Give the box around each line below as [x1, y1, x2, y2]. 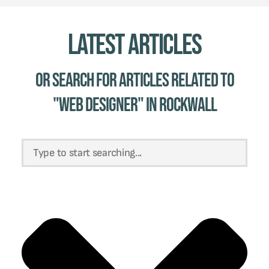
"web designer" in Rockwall [52, 93, 217, 117]
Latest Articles [67, 28, 202, 62]
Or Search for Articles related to [35, 68, 234, 92]
